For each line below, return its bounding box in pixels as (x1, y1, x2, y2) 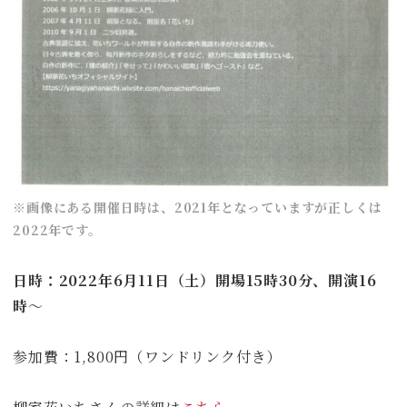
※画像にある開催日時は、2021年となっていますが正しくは (13, 198, 382, 217)
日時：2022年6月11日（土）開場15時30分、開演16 (13, 269, 377, 291)
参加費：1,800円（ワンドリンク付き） (13, 345, 283, 367)
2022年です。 (13, 221, 102, 240)
